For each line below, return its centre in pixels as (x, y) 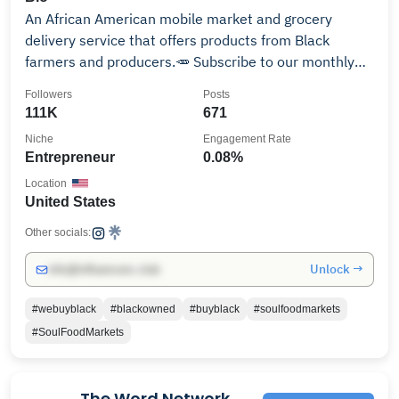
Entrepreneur (70, 157)
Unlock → (337, 269)
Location (46, 183)
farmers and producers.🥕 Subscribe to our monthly (190, 61)
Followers (49, 94)
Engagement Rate (247, 139)
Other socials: (58, 232)
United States (70, 202)
